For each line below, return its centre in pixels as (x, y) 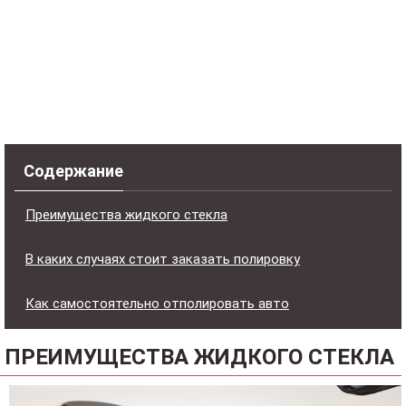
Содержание (73, 170)
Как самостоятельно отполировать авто (157, 303)
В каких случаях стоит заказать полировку (163, 259)
